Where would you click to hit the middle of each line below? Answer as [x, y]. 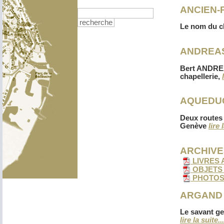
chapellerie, [201, 76]
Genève [194, 126]
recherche [96, 22]
